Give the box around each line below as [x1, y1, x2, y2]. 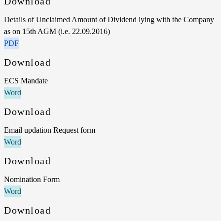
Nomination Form [4, 175, 60, 184]
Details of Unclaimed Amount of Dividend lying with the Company [4, 15, 214, 24]
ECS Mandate [4, 76, 48, 85]
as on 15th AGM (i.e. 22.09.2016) [4, 27, 110, 36]
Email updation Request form [4, 125, 95, 134]
